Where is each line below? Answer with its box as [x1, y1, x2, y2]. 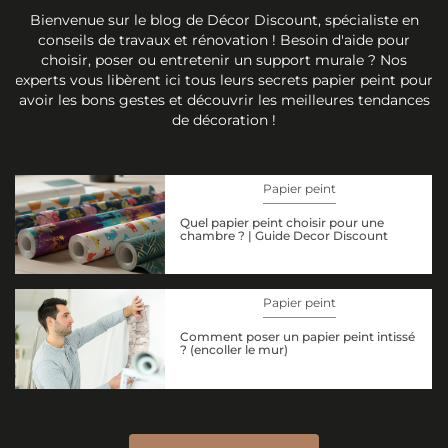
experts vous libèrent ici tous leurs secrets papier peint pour [15, 70, 433, 89]
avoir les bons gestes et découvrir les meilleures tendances [18, 90, 430, 109]
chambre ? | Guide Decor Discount [180, 227, 388, 243]
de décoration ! [172, 110, 276, 129]
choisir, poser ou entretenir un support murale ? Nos [41, 50, 407, 69]
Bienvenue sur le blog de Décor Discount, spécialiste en [29, 10, 419, 29]
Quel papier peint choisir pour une [180, 214, 384, 230]
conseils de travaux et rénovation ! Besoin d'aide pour [38, 30, 410, 49]
